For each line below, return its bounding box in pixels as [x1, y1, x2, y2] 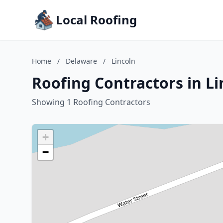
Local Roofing [56, 11, 137, 28]
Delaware [66, 56, 97, 66]
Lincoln [111, 56, 135, 66]
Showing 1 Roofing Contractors [32, 97, 150, 108]
